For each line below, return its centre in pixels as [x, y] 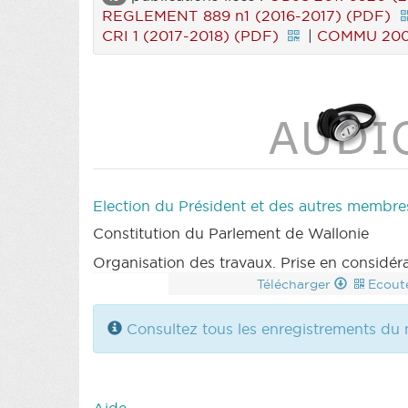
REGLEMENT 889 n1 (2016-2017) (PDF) [247, 15]
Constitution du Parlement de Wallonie [231, 233]
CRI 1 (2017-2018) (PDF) [190, 35]
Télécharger [295, 284]
